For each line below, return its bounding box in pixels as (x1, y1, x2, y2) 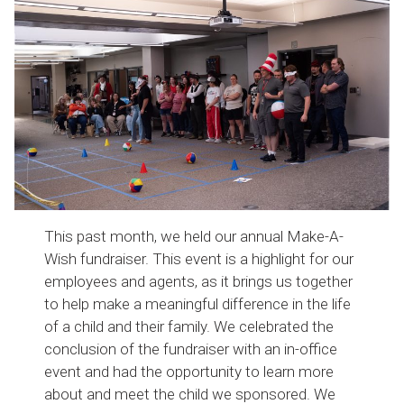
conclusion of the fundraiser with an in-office (44, 339, 338, 358)
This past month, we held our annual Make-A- (44, 226, 344, 245)
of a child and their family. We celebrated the (44, 317, 335, 335)
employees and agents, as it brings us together (44, 271, 353, 290)
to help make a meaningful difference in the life (44, 294, 352, 313)
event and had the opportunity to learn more (44, 362, 335, 381)
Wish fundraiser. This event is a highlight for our (44, 249, 354, 268)
